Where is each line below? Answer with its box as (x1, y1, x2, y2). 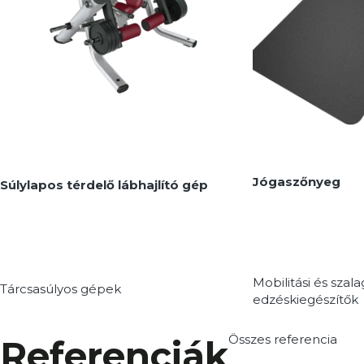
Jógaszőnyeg (252, 174, 340, 190)
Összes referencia (228, 331, 337, 348)
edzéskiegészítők (252, 291, 358, 307)
